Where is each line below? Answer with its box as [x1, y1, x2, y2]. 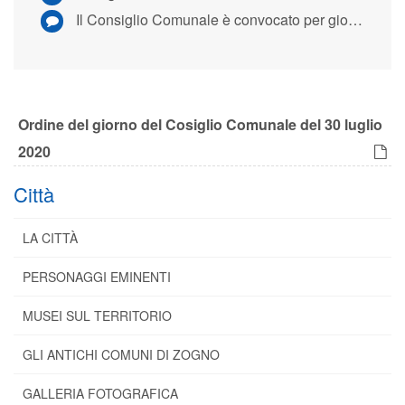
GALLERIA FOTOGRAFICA [23, 384, 178, 402]
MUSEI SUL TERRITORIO [23, 306, 172, 325]
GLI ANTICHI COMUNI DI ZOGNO [23, 345, 220, 363]
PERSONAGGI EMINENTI [23, 268, 171, 286]
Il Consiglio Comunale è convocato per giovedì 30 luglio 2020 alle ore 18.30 [76, 9, 348, 30]
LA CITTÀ [23, 229, 78, 247]
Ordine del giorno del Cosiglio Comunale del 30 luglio [18, 114, 382, 135]
